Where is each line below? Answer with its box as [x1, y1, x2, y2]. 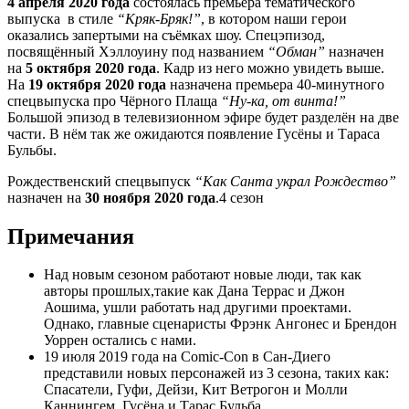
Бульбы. [7, 142, 57, 158]
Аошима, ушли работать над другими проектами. [44, 299, 351, 316]
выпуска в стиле [7, 10, 117, 26]
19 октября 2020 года [28, 76, 166, 92]
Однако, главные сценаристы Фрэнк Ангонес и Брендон [44, 316, 397, 332]
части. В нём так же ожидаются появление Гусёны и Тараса [7, 125, 380, 142]
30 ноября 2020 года [85, 189, 215, 205]
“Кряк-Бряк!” [117, 10, 201, 26]
